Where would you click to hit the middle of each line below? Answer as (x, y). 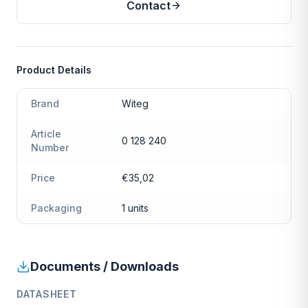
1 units (135, 208)
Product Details (54, 70)
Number (50, 148)
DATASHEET (47, 294)
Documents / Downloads (104, 267)
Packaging (56, 208)
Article (46, 134)
